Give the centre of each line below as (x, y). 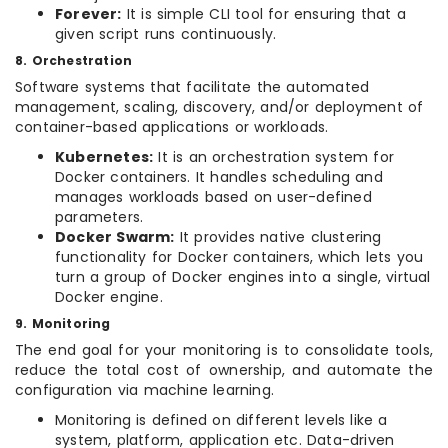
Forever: (88, 14)
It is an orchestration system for (274, 157)
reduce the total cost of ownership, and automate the (224, 370)
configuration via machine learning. (144, 390)
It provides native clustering (278, 237)
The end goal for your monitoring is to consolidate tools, (224, 350)
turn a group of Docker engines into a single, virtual (243, 277)
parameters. (99, 217)
